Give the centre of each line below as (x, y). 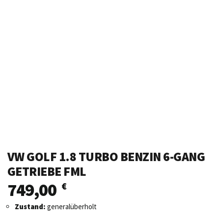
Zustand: (30, 206)
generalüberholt (71, 206)
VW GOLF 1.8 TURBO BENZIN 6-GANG (106, 156)
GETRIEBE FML (47, 171)
